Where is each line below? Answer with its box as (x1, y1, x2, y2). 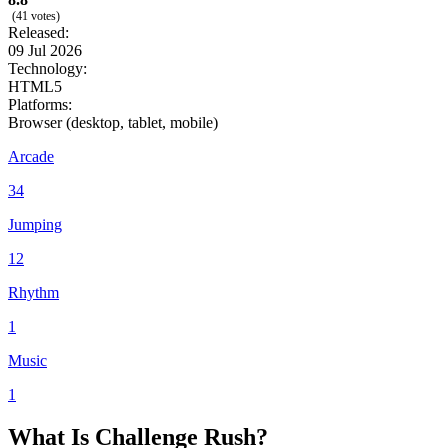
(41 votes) (12, 8, 60, 23)
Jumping (8, 215, 62, 233)
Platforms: (8, 95, 72, 113)
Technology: (8, 59, 87, 77)
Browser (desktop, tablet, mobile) (8, 113, 218, 131)
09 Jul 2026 (8, 41, 82, 59)
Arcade (8, 147, 54, 165)
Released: (8, 23, 69, 41)
